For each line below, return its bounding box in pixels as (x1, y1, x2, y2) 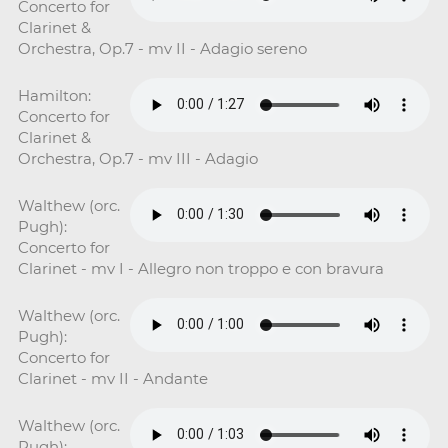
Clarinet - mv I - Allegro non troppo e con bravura (17, 258, 384, 278)
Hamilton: (17, 85, 91, 105)
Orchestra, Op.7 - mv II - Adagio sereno (17, 38, 307, 58)
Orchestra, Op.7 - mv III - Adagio (17, 148, 258, 168)
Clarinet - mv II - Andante (17, 368, 208, 388)
